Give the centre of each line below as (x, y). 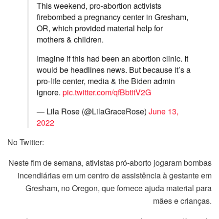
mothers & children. (70, 40)
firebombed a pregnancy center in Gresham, (112, 17)
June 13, (164, 111)
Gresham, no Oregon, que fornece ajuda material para (119, 188)
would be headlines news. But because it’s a (114, 70)
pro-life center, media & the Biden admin (106, 81)
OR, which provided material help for (100, 28)
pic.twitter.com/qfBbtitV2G (107, 92)
